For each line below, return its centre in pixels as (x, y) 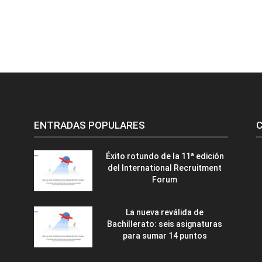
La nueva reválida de (165, 212)
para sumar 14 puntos (165, 235)
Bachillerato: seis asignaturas (165, 224)
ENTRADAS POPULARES (90, 125)
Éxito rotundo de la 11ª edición (165, 156)
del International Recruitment (165, 168)
